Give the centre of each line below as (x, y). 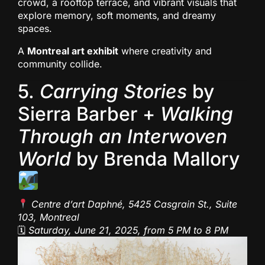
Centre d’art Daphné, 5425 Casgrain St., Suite (135, 204)
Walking (197, 114)
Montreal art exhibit (73, 51)
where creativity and (165, 51)
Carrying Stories (113, 91)
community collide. (60, 64)
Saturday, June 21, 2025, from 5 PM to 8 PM (128, 230)
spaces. (35, 28)
